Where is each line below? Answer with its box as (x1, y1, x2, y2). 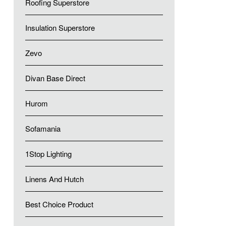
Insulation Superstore (25, 22, 95, 33)
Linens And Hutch (25, 174, 84, 184)
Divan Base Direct (25, 73, 85, 83)
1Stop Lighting (25, 148, 72, 159)
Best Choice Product (25, 199, 93, 209)
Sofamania (25, 123, 61, 134)
